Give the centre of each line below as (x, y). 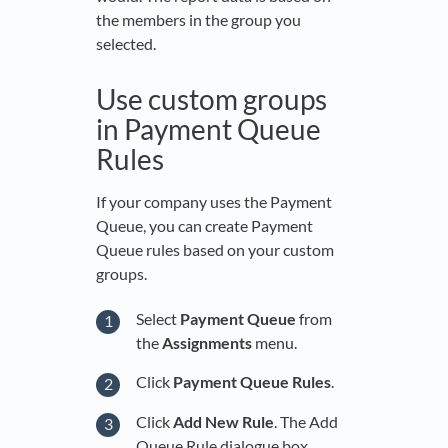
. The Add (306, 421)
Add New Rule (223, 421)
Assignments (208, 342)
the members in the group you (198, 19)
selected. (126, 43)
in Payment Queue (208, 128)
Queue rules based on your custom (215, 249)
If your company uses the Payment (214, 201)
